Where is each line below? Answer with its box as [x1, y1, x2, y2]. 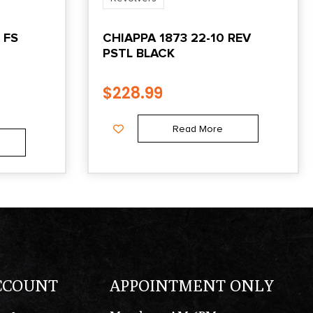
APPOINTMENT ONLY [110, 275, 275, 295]
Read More [173, 122, 224, 135]
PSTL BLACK [102, 45, 175, 61]
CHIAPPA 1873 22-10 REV [102, 29, 251, 45]
